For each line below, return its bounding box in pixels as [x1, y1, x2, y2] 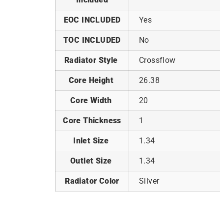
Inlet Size [73, 136, 111, 146]
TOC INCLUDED [63, 35, 121, 45]
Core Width [70, 96, 114, 106]
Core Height [68, 76, 116, 85]
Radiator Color [65, 176, 119, 186]
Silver [139, 176, 160, 186]
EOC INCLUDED [63, 15, 121, 25]
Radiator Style [64, 55, 120, 65]
